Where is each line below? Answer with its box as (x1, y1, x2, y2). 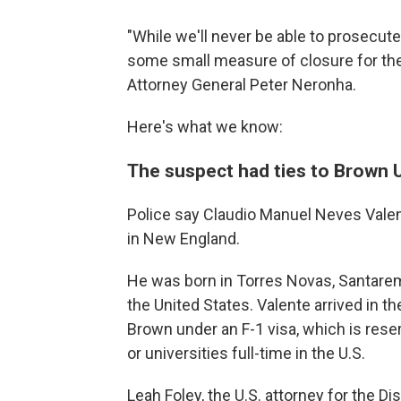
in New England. (127, 229, 240, 248)
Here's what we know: (127, 117, 283, 136)
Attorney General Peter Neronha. (127, 75, 356, 94)
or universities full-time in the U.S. (127, 344, 365, 363)
